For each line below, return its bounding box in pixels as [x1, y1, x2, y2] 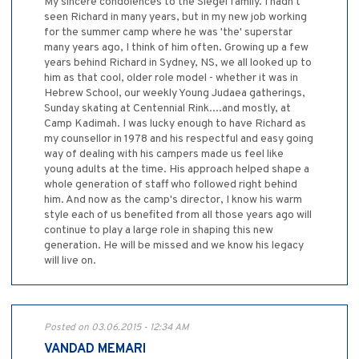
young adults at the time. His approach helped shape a [44, 163, 309, 177]
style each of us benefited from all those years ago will [44, 208, 312, 223]
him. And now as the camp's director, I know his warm [44, 193, 302, 208]
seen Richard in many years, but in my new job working [44, 10, 307, 25]
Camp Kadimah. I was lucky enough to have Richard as [44, 117, 306, 131]
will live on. [44, 254, 96, 268]
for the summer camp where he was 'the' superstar [44, 26, 292, 40]
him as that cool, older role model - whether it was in [44, 71, 298, 86]
